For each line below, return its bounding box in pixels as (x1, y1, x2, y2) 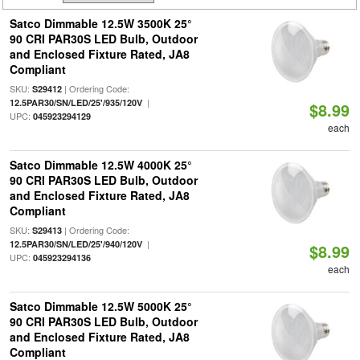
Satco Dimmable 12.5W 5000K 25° (9, 298, 192, 314)
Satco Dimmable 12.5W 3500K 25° (9, 15, 192, 31)
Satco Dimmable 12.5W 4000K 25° (9, 157, 192, 173)
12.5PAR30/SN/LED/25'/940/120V (9, 238, 142, 250)
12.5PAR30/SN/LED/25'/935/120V (9, 96, 142, 108)
